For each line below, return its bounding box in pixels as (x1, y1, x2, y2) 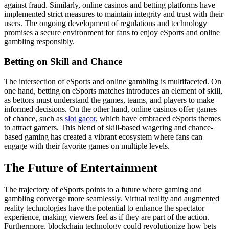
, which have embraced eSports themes (96, 113, 221, 123)
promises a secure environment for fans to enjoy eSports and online (4, 28, 220, 37)
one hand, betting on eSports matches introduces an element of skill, (4, 86, 222, 95)
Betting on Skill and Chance (4, 56, 122, 67)
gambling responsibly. (4, 37, 75, 47)
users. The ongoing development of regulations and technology (4, 19, 207, 28)
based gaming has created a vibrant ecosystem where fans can (4, 132, 202, 141)
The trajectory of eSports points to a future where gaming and (4, 185, 202, 194)
